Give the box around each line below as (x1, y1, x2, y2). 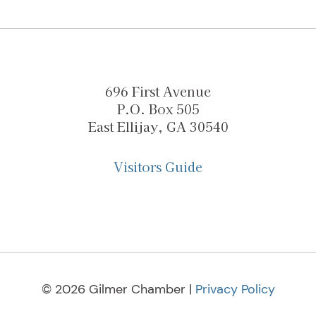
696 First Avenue (105, 81, 211, 100)
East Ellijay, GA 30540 (87, 116, 229, 135)
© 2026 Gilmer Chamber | (41, 280, 195, 298)
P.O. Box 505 (116, 99, 200, 118)
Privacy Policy (195, 280, 275, 298)
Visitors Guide (114, 157, 202, 176)
